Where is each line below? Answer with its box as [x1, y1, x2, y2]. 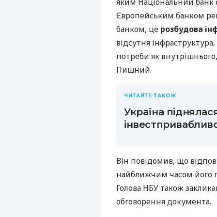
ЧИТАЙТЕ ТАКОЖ [124, 92, 176, 99]
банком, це [116, 23, 160, 34]
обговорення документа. [116, 196, 211, 207]
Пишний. [116, 64, 152, 75]
